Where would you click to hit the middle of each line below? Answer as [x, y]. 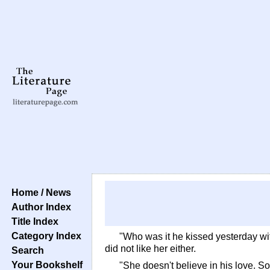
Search [25, 250]
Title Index [33, 221]
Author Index [39, 207]
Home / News [39, 192]
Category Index [44, 236]
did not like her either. [150, 249]
